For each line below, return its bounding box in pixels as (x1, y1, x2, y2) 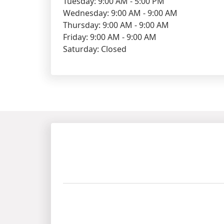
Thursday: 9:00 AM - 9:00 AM (63, 19, 169, 30)
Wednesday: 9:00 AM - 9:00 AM (63, 7, 177, 18)
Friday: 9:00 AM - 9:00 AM (63, 31, 156, 42)
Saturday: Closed (63, 43, 126, 54)
